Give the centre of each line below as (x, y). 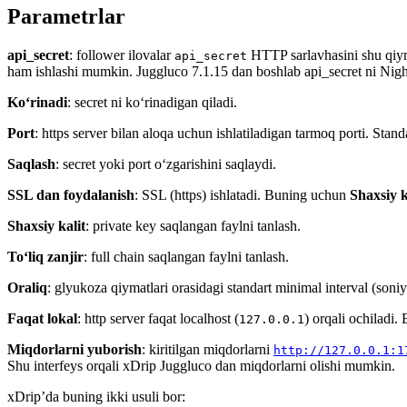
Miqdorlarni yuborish (74, 349)
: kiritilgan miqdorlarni (208, 349)
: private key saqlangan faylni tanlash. (193, 225)
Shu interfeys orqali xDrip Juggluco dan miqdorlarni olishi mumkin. (201, 365)
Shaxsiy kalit (46, 225)
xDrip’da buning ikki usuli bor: (96, 396)
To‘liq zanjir (45, 256)
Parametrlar (66, 16)
